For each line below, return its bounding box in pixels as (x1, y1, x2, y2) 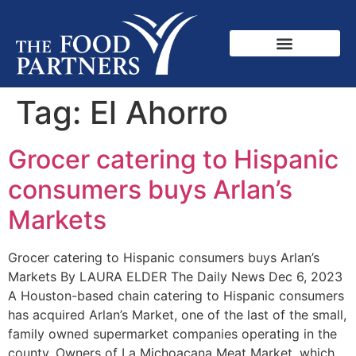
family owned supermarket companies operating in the (8, 326, 337, 342)
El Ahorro (90, 93, 228, 133)
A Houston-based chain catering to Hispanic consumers (8, 288, 344, 304)
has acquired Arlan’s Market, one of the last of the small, (8, 307, 346, 323)
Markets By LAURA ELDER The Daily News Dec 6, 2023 (8, 269, 342, 285)
